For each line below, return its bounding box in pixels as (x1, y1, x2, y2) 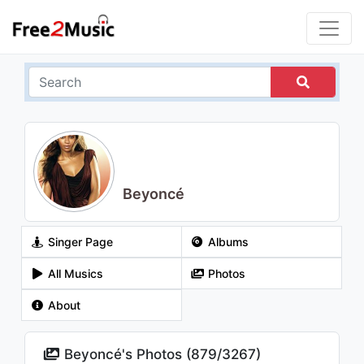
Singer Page (44, 235, 113, 249)
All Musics (44, 266, 103, 280)
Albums (204, 235, 249, 249)
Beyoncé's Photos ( (60, 346, 192, 362)
